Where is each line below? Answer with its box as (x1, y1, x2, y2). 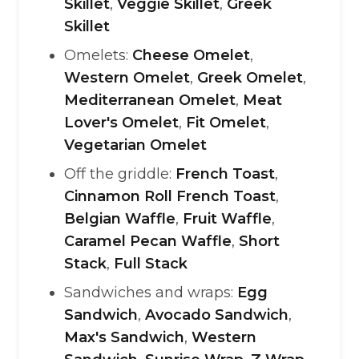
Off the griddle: (64, 165, 175, 183)
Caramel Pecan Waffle (64, 232, 232, 250)
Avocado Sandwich (145, 306, 288, 324)
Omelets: (64, 46, 132, 64)
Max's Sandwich (64, 329, 184, 346)
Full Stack (114, 255, 188, 272)
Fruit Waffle (183, 210, 272, 228)
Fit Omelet (186, 114, 266, 131)
